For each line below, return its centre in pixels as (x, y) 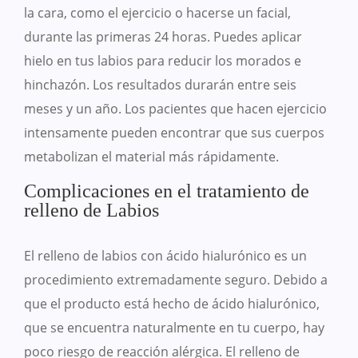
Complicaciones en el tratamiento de (167, 191)
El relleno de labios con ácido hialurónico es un (165, 256)
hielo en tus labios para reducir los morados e (163, 61)
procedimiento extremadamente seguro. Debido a (176, 280)
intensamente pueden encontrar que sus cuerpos (174, 133)
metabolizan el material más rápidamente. (151, 157)
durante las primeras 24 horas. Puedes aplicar (163, 37)
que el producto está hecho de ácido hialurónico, (172, 304)
